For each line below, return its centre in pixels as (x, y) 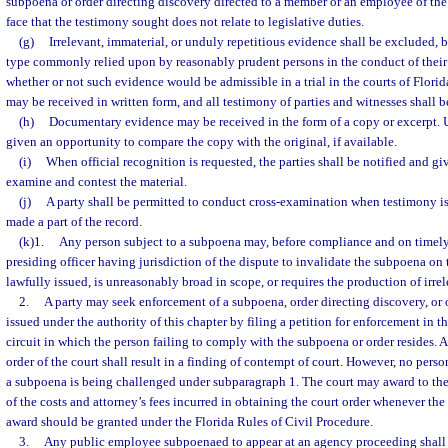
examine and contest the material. (96, 181)
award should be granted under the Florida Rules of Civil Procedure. (189, 421)
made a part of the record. (74, 221)
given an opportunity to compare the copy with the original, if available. (201, 141)
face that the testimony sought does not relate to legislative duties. (185, 21)
